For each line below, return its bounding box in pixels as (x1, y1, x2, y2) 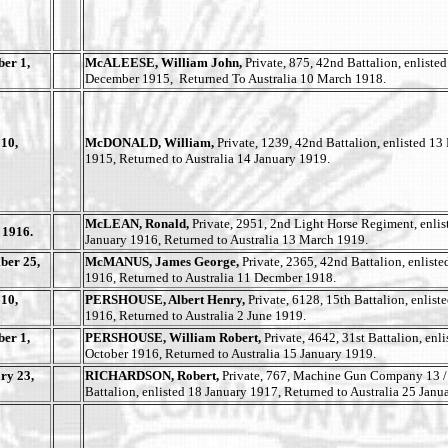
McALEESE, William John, (85, 55, 245, 70)
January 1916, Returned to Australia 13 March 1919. (85, 232, 368, 247)
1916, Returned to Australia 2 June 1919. (85, 308, 306, 323)
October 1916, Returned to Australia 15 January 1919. (85, 346, 376, 361)
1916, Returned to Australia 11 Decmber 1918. (85, 270, 336, 285)
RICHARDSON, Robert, (85, 368, 222, 383)
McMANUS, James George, (85, 254, 242, 269)
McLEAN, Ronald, (85, 216, 192, 231)
